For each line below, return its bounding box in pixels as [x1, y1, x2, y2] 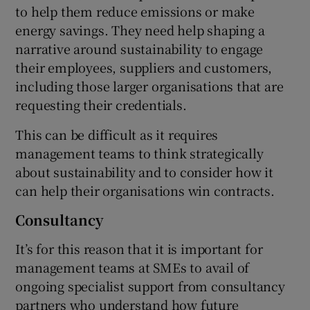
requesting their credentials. [15, 95, 187, 114]
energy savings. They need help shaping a [15, 21, 265, 39]
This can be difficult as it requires [15, 125, 219, 144]
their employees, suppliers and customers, [15, 58, 273, 77]
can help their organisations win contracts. [15, 181, 275, 200]
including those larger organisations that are [15, 77, 284, 95]
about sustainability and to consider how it [15, 163, 273, 181]
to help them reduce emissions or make [15, 2, 255, 21]
